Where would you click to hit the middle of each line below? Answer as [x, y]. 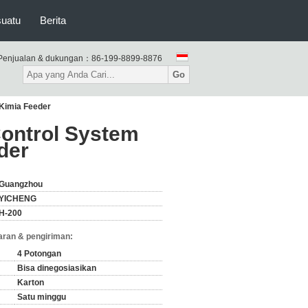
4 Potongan [39, 254]
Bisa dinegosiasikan [57, 268]
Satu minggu [42, 297]
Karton [31, 283]
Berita [53, 20]
